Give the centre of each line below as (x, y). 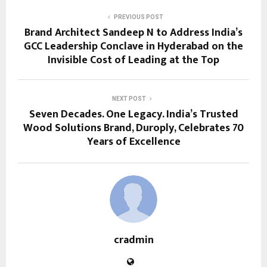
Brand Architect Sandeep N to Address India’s (133, 32)
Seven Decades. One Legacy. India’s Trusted (133, 114)
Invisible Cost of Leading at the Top (133, 60)
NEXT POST (129, 98)
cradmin (133, 240)
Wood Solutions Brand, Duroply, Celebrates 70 (133, 128)
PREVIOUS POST (138, 17)
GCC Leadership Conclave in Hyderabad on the (133, 46)
